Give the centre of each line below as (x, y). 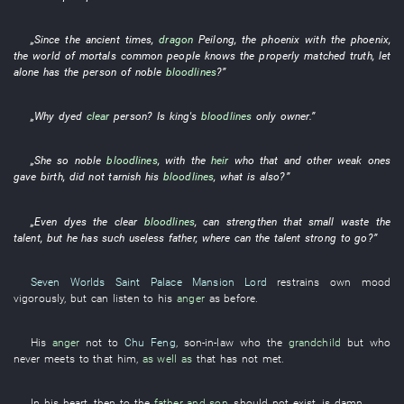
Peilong (216, 40)
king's (183, 116)
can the (252, 237)
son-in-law (208, 342)
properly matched (303, 56)
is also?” (266, 177)
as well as (167, 358)
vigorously (39, 298)
